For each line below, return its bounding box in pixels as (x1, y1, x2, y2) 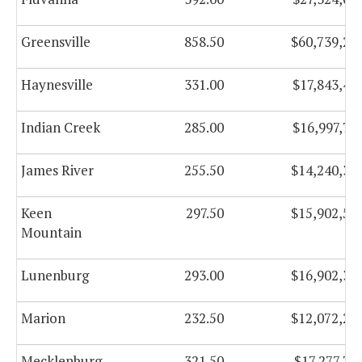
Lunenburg (21, 266, 89, 285)
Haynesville (21, 75, 93, 95)
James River (21, 161, 94, 180)
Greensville (21, 32, 90, 52)
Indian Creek (21, 118, 100, 137)
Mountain (21, 223, 82, 242)
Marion (21, 309, 65, 328)
